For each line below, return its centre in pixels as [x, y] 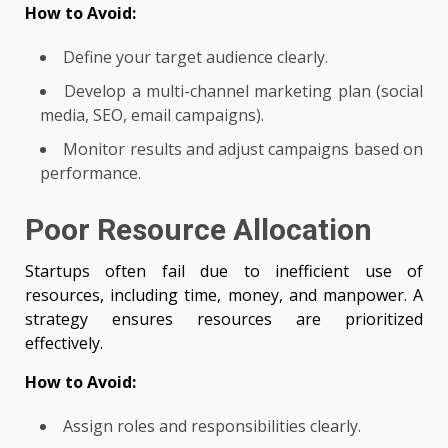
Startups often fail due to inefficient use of [224, 271]
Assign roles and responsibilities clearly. [212, 426]
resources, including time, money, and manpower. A [224, 295]
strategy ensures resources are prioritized [224, 319]
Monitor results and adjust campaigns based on [243, 149]
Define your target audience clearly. [195, 57]
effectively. [64, 343]
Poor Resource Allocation [198, 230]
